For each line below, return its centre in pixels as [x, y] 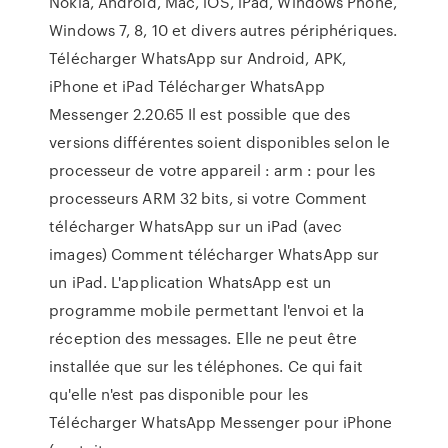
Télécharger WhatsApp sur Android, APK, [198, 58]
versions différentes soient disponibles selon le [220, 142]
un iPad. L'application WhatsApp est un [190, 282]
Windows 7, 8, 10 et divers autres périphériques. [223, 30]
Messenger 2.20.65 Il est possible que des [200, 114]
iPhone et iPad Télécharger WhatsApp [187, 86]
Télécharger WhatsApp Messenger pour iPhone [221, 422]
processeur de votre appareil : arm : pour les [212, 170]
